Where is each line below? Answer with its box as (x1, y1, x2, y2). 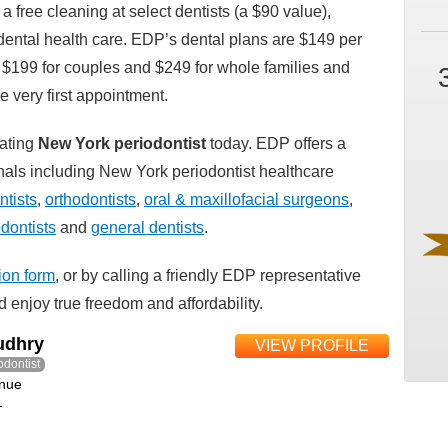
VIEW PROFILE (255, 337, 369, 354)
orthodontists (45, 191, 136, 208)
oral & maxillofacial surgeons (144, 191, 349, 208)
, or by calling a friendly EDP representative (55, 267, 361, 284)
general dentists (91, 219, 204, 236)
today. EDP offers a (206, 135, 346, 152)
